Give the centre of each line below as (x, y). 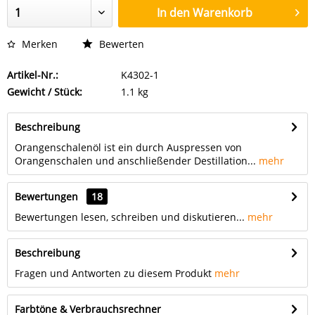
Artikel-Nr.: (33, 75)
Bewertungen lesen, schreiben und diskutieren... (130, 217)
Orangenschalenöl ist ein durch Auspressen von (128, 147)
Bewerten (120, 44)
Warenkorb (223, 13)
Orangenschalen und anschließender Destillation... (135, 161)
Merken (40, 44)
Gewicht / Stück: (45, 92)
